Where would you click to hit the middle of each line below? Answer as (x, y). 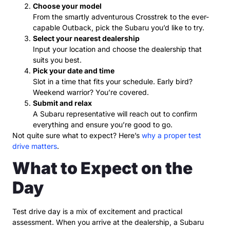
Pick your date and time (74, 70)
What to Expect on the (102, 168)
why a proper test (171, 135)
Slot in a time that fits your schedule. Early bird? (113, 81)
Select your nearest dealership (86, 38)
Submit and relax (62, 103)
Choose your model (67, 6)
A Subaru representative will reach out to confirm (115, 113)
